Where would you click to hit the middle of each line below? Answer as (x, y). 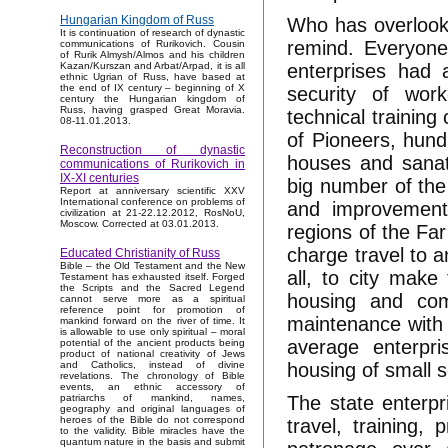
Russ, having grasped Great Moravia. (152, 110)
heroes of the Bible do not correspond (152, 420)
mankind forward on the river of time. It (152, 321)
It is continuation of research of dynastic (152, 33)
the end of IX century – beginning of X (152, 88)
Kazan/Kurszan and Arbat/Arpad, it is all (152, 66)
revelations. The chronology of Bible (152, 376)
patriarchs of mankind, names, (152, 398)
